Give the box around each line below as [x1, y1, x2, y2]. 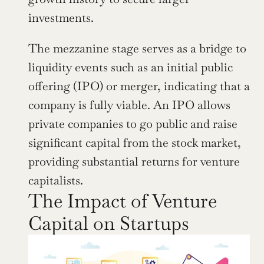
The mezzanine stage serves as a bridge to [28, 40, 246, 56]
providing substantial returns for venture [28, 153, 240, 169]
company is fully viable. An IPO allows [28, 97, 230, 113]
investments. [28, 9, 94, 25]
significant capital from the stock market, [28, 134, 241, 150]
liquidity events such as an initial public [28, 59, 233, 75]
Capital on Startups [28, 210, 189, 235]
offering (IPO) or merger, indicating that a [28, 78, 250, 94]
